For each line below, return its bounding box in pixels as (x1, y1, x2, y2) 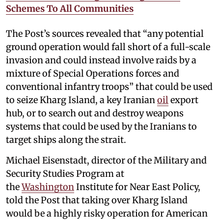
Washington (22, 181, 74, 192)
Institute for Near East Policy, (74, 181, 200, 192)
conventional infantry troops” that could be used (6, 81, 213, 92)
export (168, 94, 198, 106)
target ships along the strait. (6, 134, 126, 145)
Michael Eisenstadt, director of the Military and (6, 154, 207, 166)
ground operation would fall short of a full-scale (6, 41, 210, 53)
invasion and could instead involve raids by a (6, 54, 196, 66)
